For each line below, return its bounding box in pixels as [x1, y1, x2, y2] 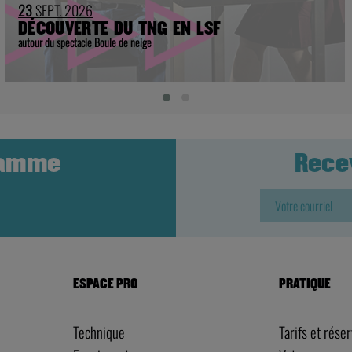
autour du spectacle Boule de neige [18, 33, 152, 50]
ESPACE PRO [72, 276, 137, 291]
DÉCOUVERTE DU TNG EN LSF [18, 18, 222, 38]
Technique [72, 320, 125, 343]
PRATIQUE [279, 276, 332, 291]
